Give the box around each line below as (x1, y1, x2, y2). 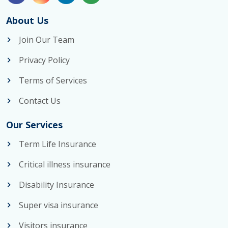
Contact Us (19, 95, 61, 107)
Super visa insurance (19, 199, 98, 211)
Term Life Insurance (19, 138, 96, 150)
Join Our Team (19, 34, 74, 46)
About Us (6, 14, 48, 27)
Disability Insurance (19, 179, 94, 191)
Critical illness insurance (19, 159, 110, 170)
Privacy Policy (19, 54, 70, 66)
